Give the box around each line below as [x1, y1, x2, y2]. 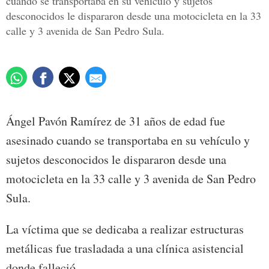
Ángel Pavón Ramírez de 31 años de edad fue [6, 113, 225, 130]
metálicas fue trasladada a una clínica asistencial [6, 240, 244, 257]
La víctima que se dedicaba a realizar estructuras [6, 221, 244, 238]
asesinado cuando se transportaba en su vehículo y [6, 132, 250, 149]
